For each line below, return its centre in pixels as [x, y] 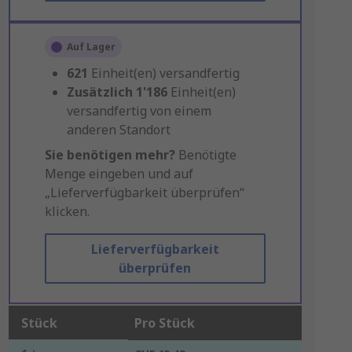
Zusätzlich [99, 92]
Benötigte [205, 155]
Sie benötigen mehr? [110, 155]
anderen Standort [118, 130]
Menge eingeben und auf [119, 174]
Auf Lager [91, 47]
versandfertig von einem [139, 111]
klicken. [67, 211]
